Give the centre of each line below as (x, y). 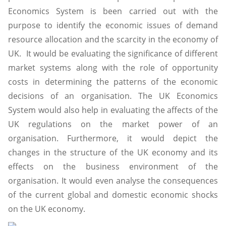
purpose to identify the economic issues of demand (113, 25)
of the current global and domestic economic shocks (113, 194)
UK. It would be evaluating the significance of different (113, 53)
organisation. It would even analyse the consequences (113, 180)
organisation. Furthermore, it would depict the (113, 138)
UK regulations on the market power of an (113, 124)
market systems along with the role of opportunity (113, 67)
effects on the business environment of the (113, 166)
